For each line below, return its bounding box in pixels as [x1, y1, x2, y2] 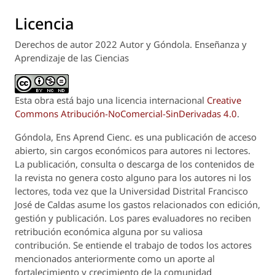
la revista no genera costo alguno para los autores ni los [15, 171, 251, 184]
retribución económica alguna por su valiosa [15, 225, 203, 238]
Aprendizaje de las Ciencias [15, 52, 129, 64]
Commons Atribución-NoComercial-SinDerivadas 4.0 [15, 107, 237, 120]
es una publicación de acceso [134, 131, 257, 144]
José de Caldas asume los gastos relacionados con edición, [15, 198, 260, 211]
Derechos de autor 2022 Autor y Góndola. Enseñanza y [15, 38, 247, 51]
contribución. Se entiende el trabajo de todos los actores [15, 239, 252, 252]
